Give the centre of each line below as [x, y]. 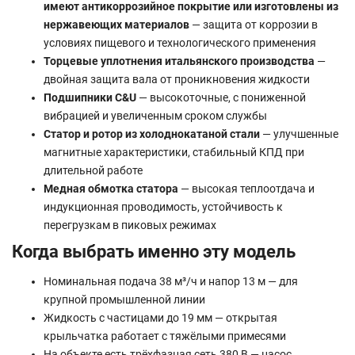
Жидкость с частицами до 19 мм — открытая [160, 317]
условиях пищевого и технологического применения [180, 42]
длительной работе [93, 170]
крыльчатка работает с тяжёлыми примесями [165, 336]
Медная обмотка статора [111, 188]
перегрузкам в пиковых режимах [130, 225]
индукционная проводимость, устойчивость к [163, 206]
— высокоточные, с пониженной [221, 97]
